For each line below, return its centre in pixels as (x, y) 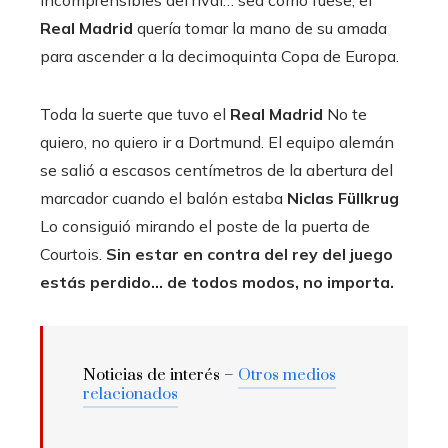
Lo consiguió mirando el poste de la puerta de (205, 225)
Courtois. (71, 253)
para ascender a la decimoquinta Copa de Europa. (219, 55)
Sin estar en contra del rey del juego (247, 253)
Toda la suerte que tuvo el (135, 113)
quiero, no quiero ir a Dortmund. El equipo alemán (217, 141)
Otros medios (287, 374)
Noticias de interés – (160, 374)
